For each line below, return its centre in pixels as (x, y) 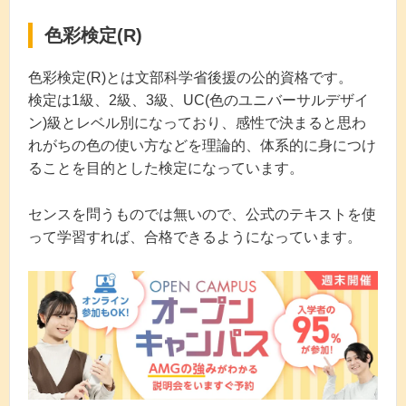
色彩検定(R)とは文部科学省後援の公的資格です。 (190, 78)
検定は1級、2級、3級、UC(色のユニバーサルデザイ (198, 101)
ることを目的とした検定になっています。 (166, 169)
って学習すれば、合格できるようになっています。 (195, 237)
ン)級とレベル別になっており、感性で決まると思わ (197, 123)
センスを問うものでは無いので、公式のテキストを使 (202, 214)
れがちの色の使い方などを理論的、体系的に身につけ (202, 146)
